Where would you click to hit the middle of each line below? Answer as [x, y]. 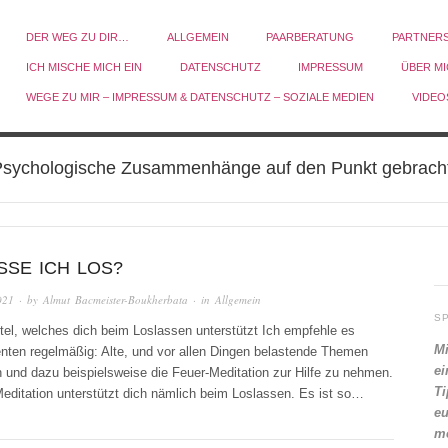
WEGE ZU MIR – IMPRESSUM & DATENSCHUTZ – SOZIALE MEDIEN [200, 97]
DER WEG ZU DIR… [78, 37]
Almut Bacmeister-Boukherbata [115, 299]
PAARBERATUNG [310, 37]
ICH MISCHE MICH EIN [84, 67]
